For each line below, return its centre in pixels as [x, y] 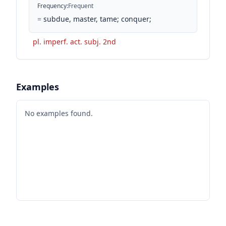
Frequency [52, 6]
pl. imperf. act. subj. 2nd [74, 41]
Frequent [81, 6]
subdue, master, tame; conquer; [97, 19]
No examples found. [59, 113]
